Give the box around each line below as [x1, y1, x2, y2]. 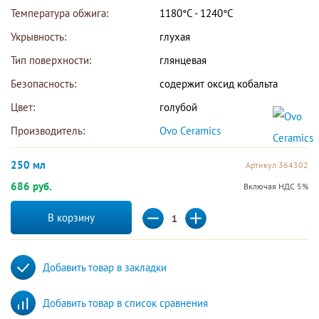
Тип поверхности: [11, 53, 91, 67]
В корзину [48, 211, 95, 224]
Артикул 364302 [246, 159, 308, 170]
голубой [159, 100, 197, 114]
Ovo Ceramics [159, 124, 224, 137]
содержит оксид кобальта [159, 77, 278, 90]
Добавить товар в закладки [43, 261, 167, 274]
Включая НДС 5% [244, 181, 308, 192]
